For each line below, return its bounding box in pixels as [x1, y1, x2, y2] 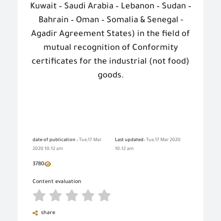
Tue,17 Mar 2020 [146, 138, 181, 143]
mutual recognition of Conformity [43, 44, 178, 53]
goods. [97, 72, 124, 81]
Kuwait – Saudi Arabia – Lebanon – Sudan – [30, 2, 191, 12]
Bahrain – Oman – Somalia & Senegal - [38, 16, 183, 26]
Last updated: [115, 138, 146, 143]
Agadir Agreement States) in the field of [31, 30, 190, 39]
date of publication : [33, 138, 79, 143]
